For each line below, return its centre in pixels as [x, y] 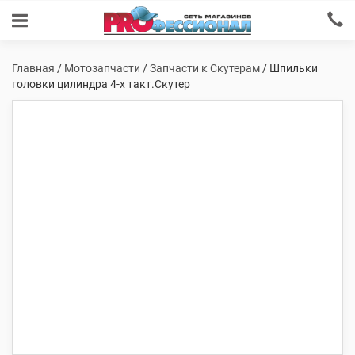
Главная [33, 68]
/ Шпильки [289, 68]
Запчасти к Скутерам [205, 68]
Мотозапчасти [102, 68]
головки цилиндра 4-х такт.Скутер [101, 84]
